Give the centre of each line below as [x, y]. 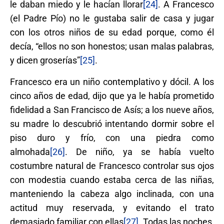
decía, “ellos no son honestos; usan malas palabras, [112, 46]
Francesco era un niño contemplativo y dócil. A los [112, 81]
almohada [30, 151]
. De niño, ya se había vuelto [139, 151]
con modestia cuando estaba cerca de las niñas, [112, 179]
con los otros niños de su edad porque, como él [112, 32]
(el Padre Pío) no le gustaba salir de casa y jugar [112, 18]
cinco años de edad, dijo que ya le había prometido [112, 95]
